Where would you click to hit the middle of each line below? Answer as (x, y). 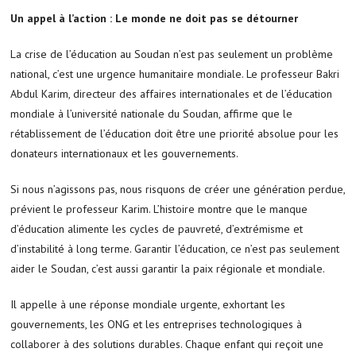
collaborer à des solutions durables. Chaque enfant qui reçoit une (167, 344)
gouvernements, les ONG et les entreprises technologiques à (157, 324)
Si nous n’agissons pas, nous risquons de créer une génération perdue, (178, 189)
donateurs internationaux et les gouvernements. (125, 153)
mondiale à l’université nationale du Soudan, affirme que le (152, 113)
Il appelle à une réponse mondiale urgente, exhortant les (148, 304)
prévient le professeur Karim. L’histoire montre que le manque (159, 209)
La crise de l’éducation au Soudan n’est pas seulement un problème (172, 54)
